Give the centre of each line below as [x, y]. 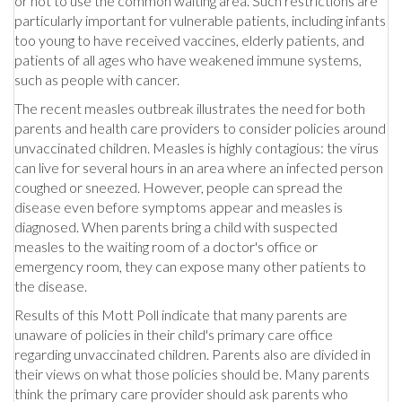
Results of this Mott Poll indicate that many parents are [181, 314]
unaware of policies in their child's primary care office [174, 334]
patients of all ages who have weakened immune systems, [188, 59]
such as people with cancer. [97, 79]
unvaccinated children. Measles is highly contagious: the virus [197, 147]
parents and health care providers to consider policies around [200, 127]
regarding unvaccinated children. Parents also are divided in [192, 354]
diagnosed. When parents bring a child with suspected [176, 226]
